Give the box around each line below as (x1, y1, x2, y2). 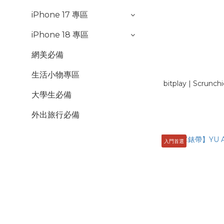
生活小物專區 (31, 70, 79, 79)
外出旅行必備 (31, 110, 79, 119)
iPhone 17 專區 (31, 10, 88, 19)
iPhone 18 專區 (31, 30, 88, 39)
